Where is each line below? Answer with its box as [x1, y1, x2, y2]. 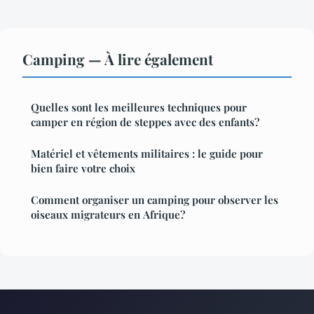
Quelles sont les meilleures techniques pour [31, 100, 247, 115]
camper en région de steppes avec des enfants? [31, 115, 259, 130]
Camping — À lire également [22, 49, 213, 69]
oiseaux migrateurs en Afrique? [31, 207, 185, 222]
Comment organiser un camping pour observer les [31, 193, 278, 207]
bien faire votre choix [31, 161, 135, 176]
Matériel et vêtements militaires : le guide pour [31, 146, 263, 161]
